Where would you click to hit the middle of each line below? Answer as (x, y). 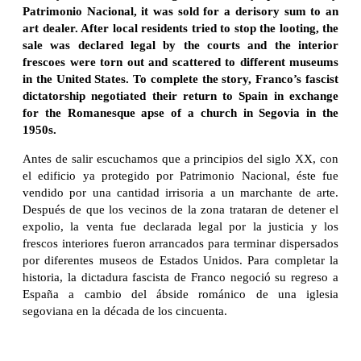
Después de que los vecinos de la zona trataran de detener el (180, 209)
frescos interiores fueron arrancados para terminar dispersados (180, 243)
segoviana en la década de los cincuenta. (125, 311)
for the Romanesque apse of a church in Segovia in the (180, 112)
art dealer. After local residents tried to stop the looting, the (180, 28)
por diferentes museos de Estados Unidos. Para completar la (180, 260)
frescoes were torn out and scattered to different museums (180, 62)
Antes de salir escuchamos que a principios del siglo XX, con (180, 158)
